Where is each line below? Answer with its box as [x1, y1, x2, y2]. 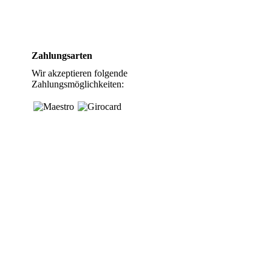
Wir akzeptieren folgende [32, 68, 127, 79]
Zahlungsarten [32, 50, 92, 61]
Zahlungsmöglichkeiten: [32, 79, 124, 90]
